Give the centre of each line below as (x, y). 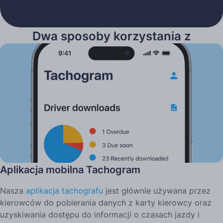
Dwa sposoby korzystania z (111, 36)
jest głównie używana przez (157, 190)
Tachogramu (111, 54)
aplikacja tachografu (64, 190)
